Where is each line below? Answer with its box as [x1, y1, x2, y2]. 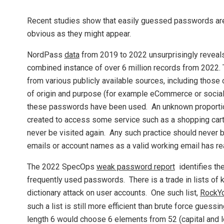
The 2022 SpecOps [26, 162, 96, 172]
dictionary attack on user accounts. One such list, [26, 188, 200, 198]
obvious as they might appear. [26, 29, 131, 39]
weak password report [96, 162, 175, 172]
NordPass [26, 50, 64, 60]
